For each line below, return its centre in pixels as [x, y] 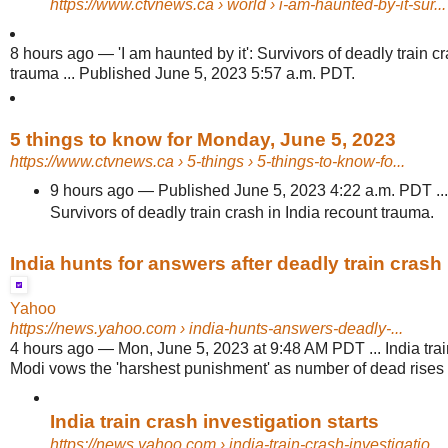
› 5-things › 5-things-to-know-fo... [289, 162]
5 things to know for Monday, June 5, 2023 [203, 140]
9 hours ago [91, 191]
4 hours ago [52, 348]
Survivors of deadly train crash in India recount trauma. [241, 213]
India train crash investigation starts [214, 421]
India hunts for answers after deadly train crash [226, 263]
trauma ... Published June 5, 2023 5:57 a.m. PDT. [182, 74]
